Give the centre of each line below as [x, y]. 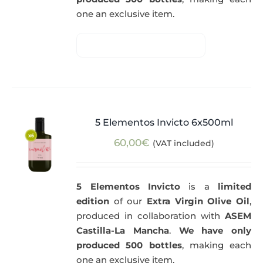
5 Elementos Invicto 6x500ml [164, 123]
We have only [215, 231]
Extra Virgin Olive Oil [198, 201]
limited [230, 187]
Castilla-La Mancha [123, 231]
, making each [216, 245]
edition [93, 201]
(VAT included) [183, 144]
